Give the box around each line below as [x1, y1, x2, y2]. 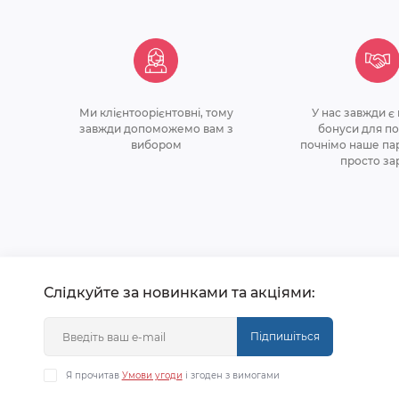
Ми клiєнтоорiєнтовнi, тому [78, 106, 233, 119]
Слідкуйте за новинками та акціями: [43, 284, 315, 301]
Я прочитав [65, 370, 122, 381]
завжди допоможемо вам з [78, 122, 233, 135]
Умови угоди [121, 370, 183, 381]
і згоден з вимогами [182, 370, 280, 381]
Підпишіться [249, 330, 320, 343]
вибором [130, 138, 182, 151]
